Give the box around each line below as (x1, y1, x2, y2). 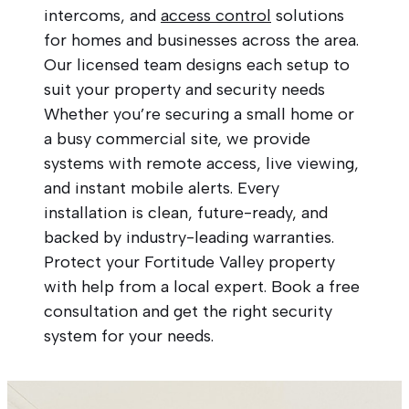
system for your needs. (44, 325, 214, 346)
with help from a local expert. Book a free (44, 276, 360, 297)
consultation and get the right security (44, 300, 332, 321)
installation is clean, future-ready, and (44, 202, 328, 223)
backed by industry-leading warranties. (44, 226, 334, 247)
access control (161, 5, 271, 26)
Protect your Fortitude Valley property (44, 251, 335, 272)
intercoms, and (44, 5, 161, 26)
